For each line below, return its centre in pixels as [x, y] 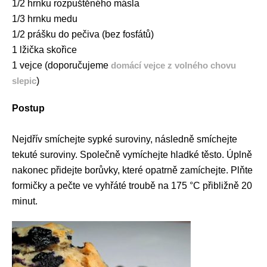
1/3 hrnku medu [45, 19]
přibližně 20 [226, 186]
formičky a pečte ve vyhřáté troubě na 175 [101, 186]
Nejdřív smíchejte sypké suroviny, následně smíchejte [125, 139]
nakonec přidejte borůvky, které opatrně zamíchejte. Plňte [132, 170]
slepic [24, 81]
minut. [25, 201]
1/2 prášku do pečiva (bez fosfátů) [83, 35]
